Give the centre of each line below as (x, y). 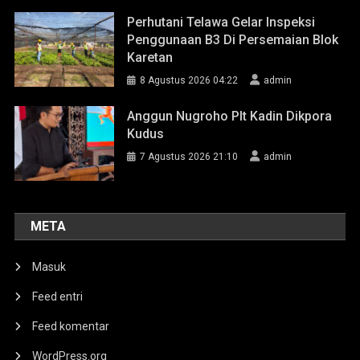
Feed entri (58, 296)
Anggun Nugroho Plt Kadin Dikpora (230, 116)
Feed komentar (71, 326)
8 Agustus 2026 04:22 (189, 80)
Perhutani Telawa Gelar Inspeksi (221, 22)
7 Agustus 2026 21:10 (189, 156)
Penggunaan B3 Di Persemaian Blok (233, 39)
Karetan (150, 57)
